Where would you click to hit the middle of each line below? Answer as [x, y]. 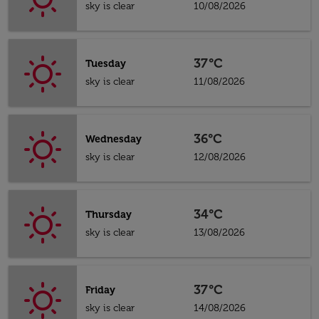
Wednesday [114, 139]
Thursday [109, 215]
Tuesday [106, 64]
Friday [100, 290]
